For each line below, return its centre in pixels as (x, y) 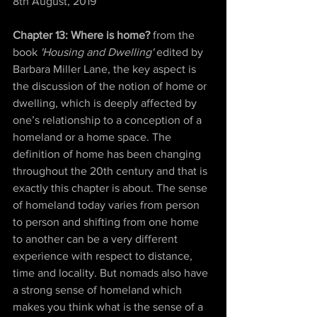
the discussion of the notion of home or (111, 86)
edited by (181, 52)
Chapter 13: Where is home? (83, 35)
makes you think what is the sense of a (109, 307)
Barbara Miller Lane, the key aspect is (106, 69)
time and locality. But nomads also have (112, 273)
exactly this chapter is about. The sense (111, 188)
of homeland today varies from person (108, 205)
